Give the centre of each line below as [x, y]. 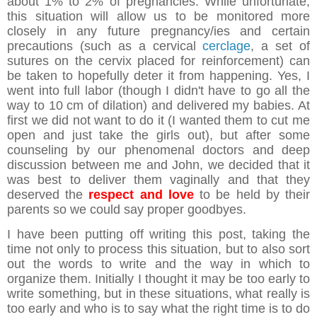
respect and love [141, 195]
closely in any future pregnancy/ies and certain [158, 31]
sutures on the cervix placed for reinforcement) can [158, 61]
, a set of [280, 46]
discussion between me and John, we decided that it [158, 165]
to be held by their [252, 195]
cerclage [227, 46]
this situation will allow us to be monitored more [158, 17]
